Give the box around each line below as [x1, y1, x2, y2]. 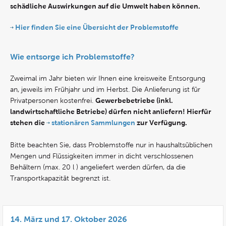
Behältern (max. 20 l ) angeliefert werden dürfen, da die [10, 163, 186, 171]
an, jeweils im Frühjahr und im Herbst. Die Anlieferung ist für [10, 86, 200, 93]
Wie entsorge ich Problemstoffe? [10, 52, 135, 61]
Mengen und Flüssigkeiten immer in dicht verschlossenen [10, 152, 193, 160]
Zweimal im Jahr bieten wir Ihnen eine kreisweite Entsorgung [10, 75, 205, 82]
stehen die [10, 119, 46, 127]
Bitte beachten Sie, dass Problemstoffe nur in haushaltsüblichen [10, 141, 212, 149]
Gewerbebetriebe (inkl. [95, 96, 173, 104]
